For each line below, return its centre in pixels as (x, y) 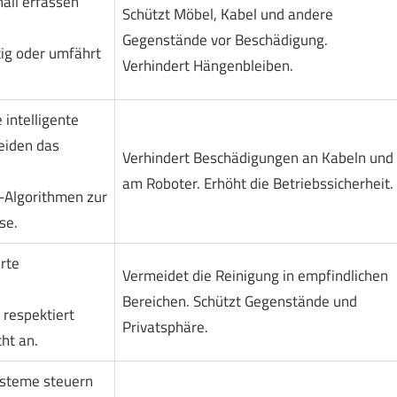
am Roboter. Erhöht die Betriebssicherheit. (257, 184)
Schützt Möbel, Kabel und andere (227, 15)
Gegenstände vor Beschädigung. (225, 40)
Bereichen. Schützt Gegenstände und (239, 302)
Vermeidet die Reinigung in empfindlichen (255, 276)
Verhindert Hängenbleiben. (207, 66)
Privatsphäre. (165, 327)
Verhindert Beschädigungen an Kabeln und (257, 158)
